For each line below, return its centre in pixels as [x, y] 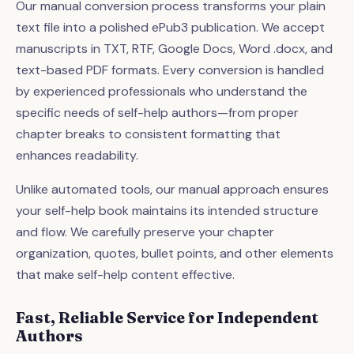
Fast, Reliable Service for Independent [167, 317]
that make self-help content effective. [125, 274]
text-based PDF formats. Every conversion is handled [170, 70]
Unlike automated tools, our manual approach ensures [172, 189]
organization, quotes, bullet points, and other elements [175, 253]
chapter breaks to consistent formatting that [148, 134]
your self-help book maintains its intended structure [167, 210]
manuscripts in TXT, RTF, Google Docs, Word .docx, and [174, 48]
